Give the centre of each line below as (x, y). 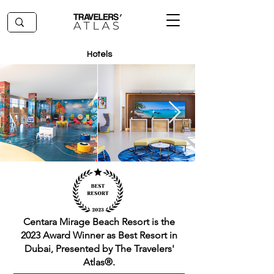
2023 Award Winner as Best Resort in (99, 235)
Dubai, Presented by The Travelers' (99, 249)
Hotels (99, 54)
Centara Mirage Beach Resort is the (99, 222)
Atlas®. (99, 262)
